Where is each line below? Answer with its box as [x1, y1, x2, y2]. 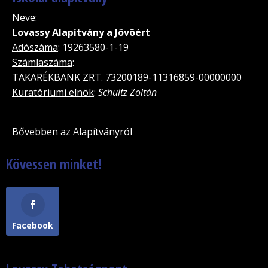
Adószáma [12, 40, 58, 54]
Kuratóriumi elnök [12, 85, 94, 99]
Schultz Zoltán [98, 85, 157, 99]
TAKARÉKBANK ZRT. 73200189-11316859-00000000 [12, 70, 242, 84]
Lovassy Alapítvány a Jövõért [12, 25, 150, 39]
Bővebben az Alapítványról [12, 124, 132, 138]
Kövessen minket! [6, 154, 102, 173]
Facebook [12, 219, 53, 231]
